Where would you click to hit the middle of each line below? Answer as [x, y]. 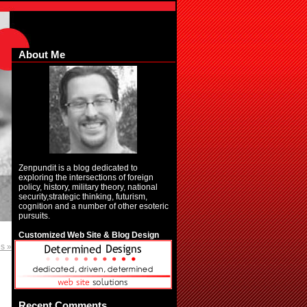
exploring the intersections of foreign [86, 177]
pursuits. [34, 216]
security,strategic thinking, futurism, [83, 197]
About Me [41, 55]
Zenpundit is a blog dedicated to [78, 168]
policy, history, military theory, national [88, 187]
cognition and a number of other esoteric [93, 206]
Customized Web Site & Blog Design [88, 235]
